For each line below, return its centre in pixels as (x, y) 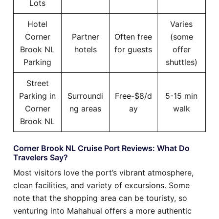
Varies (181, 24)
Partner (85, 36)
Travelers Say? (41, 157)
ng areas (85, 108)
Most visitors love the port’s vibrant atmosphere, (103, 172)
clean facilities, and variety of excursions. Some (101, 185)
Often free (133, 36)
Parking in (37, 96)
